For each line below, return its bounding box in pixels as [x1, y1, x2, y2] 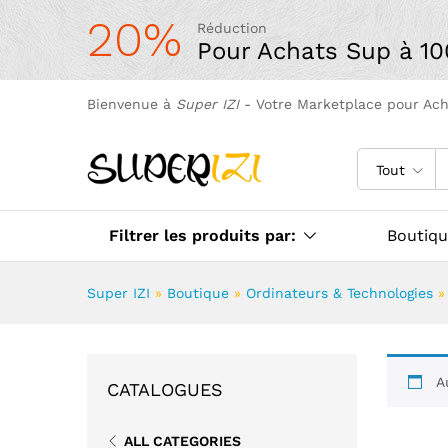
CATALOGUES [107, 379, 223, 400]
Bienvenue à [87, 96, 176, 112]
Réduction [197, 20, 267, 36]
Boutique [167, 285, 229, 301]
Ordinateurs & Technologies [246, 285, 433, 301]
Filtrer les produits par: [109, 226, 296, 245]
